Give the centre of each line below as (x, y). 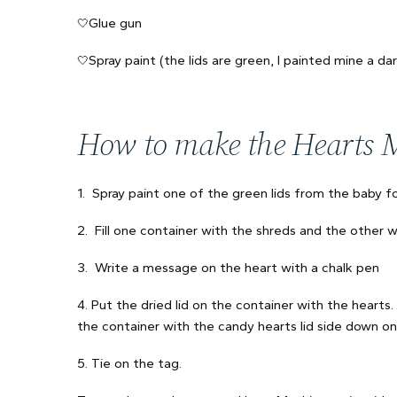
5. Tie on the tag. (129, 363)
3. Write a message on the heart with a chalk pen (228, 268)
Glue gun (115, 23)
